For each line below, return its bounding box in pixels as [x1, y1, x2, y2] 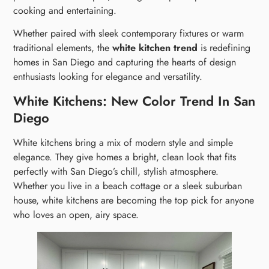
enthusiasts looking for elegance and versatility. [13, 70, 203, 84]
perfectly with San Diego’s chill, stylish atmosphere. [13, 165, 219, 179]
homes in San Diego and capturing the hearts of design [13, 55, 237, 70]
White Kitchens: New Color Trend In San [13, 91, 256, 111]
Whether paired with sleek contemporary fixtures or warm [13, 26, 244, 41]
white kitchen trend [112, 41, 198, 55]
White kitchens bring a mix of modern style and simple [13, 136, 234, 150]
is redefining [198, 41, 251, 55]
